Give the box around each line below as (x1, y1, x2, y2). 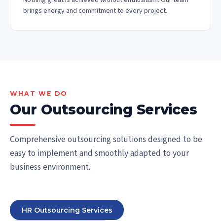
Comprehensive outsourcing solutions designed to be (10, 133, 202, 146)
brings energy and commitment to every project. (23, 6, 167, 16)
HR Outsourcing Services (21, 205, 112, 215)
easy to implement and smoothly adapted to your (10, 147, 189, 159)
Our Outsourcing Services (10, 101, 197, 118)
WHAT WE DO (10, 90, 67, 97)
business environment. (10, 161, 90, 173)
